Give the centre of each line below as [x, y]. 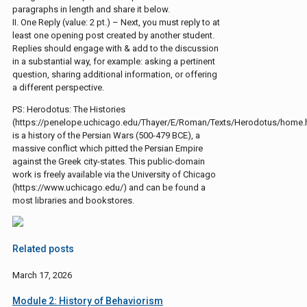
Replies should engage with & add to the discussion [115, 48]
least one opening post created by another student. [113, 35]
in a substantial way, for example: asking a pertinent [114, 61]
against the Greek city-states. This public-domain [109, 161]
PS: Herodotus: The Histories [69, 109]
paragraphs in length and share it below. [91, 9]
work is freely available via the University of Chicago [114, 174]
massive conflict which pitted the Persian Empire [108, 148]
